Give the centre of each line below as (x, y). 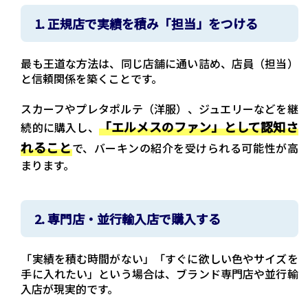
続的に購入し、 (60, 128)
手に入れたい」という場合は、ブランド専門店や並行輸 (159, 274)
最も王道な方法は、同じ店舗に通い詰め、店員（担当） (159, 64)
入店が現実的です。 (70, 289)
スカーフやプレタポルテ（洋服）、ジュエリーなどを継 (159, 109)
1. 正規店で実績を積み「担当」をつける (146, 24)
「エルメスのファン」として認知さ (198, 127)
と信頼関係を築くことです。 (92, 79)
